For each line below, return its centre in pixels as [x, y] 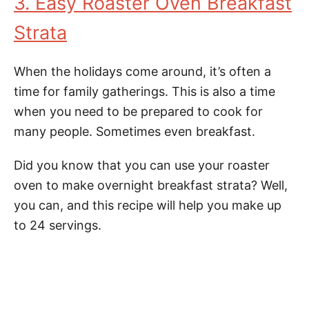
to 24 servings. [58, 225]
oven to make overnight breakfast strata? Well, [151, 185]
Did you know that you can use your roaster [142, 165]
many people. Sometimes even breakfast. [134, 131]
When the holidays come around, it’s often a [142, 71]
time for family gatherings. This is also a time [144, 91]
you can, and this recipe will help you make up [148, 205]
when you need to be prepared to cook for [138, 111]
